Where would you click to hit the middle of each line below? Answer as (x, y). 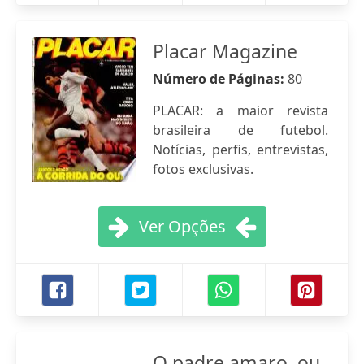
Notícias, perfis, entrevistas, (240, 149)
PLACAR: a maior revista (240, 110)
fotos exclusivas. (203, 169)
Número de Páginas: (220, 79)
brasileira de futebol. (240, 130)
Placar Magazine (225, 51)
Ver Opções (182, 226)
